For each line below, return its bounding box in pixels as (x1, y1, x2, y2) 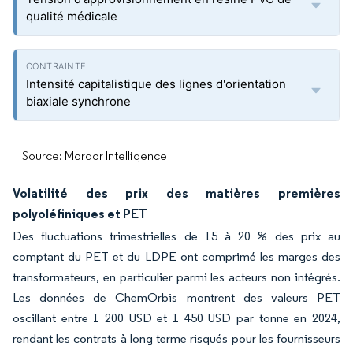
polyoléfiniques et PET (13, 206, 147, 221)
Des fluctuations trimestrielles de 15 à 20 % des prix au (13, 229, 340, 243)
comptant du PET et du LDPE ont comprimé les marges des (13, 249, 340, 264)
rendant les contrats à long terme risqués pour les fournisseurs (13, 331, 340, 346)
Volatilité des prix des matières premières (13, 185, 340, 201)
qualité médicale (26, 9, 117, 24)
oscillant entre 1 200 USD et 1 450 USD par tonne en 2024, (13, 310, 340, 325)
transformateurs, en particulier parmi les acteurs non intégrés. (13, 269, 340, 284)
